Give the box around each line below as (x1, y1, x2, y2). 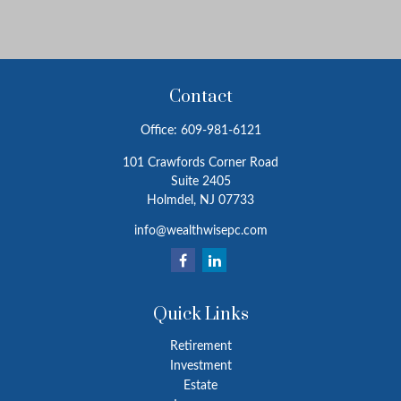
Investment (169, 360, 232, 372)
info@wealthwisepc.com (133, 225, 268, 237)
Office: (140, 124, 181, 137)
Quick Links (152, 303, 249, 326)
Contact (168, 86, 233, 108)
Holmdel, (147, 194, 196, 207)
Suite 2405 (170, 175, 231, 188)
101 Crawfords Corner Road (123, 157, 278, 169)
